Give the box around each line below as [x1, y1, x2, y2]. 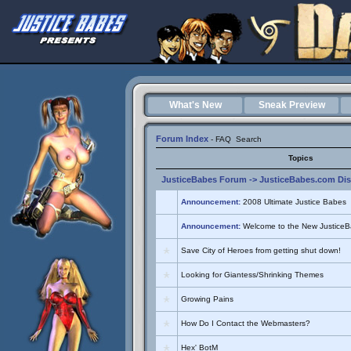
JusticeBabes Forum [161, 175, 247, 184]
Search [236, 135, 262, 143]
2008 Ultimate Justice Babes [243, 197, 346, 206]
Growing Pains [181, 295, 233, 303]
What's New [168, 100, 222, 110]
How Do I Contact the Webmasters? [181, 319, 310, 327]
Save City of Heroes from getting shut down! [181, 246, 341, 255]
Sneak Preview [258, 100, 325, 110]
